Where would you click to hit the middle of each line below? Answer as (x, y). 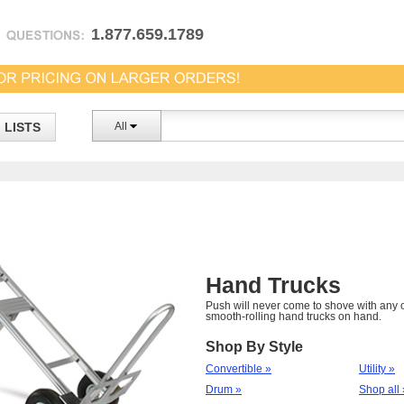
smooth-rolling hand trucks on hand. (294, 317)
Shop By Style (254, 347)
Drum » (224, 390)
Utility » (377, 369)
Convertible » (239, 369)
